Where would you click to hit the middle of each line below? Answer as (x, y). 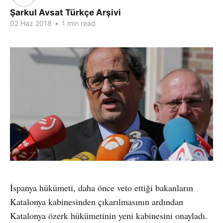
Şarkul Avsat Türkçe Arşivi (65, 12)
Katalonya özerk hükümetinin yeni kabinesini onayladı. (109, 215)
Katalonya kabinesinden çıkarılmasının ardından (97, 201)
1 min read (78, 23)
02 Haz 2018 (31, 23)
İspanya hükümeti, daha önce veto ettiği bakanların (102, 187)
